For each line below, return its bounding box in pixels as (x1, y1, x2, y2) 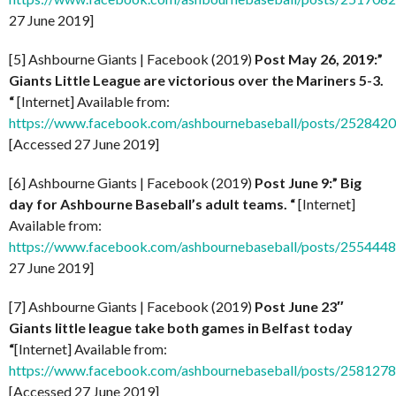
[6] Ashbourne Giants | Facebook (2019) (9, 174, 255, 191)
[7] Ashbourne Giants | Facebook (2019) (9, 298, 255, 315)
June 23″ (288, 298, 344, 315)
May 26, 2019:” (288, 50, 383, 67)
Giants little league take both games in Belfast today (9, 319, 353, 336)
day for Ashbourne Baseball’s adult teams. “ (9, 195, 295, 212)
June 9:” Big (288, 174, 362, 191)
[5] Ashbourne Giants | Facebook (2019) (9, 50, 255, 67)
